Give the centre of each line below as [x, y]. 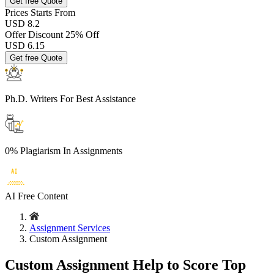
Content [53, 196]
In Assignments [93, 151]
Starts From [53, 13]
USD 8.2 [22, 24]
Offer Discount [35, 35]
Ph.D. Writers [31, 99]
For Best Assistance [97, 99]
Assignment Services [70, 228]
